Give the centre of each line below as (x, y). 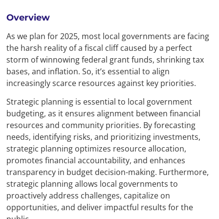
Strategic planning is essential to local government (99, 102)
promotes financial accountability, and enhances (96, 161)
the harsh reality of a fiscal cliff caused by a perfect (99, 48)
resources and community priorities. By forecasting (101, 125)
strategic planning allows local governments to (92, 184)
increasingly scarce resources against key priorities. (102, 83)
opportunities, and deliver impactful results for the (100, 208)
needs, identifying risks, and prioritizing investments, (104, 137)
